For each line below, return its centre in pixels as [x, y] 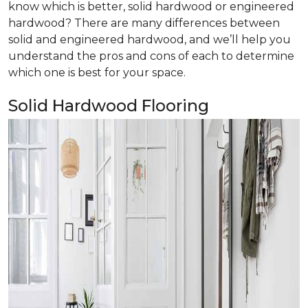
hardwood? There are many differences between [144, 23]
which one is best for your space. [97, 73]
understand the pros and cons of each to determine [151, 56]
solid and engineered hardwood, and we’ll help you [150, 40]
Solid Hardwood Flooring [109, 106]
